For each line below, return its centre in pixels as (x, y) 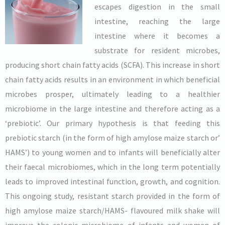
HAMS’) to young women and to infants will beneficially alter (113, 152)
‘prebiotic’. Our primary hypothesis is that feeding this (113, 123)
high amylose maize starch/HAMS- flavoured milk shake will (113, 210)
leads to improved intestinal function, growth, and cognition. (113, 181)
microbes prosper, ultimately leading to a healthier (113, 94)
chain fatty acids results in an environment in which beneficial (113, 79)
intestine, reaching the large (157, 21)
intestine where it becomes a (157, 35)
